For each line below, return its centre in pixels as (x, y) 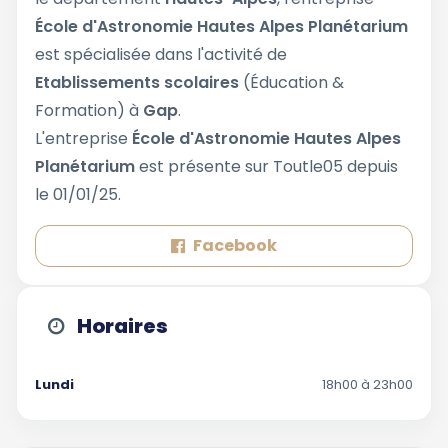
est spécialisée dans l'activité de (161, 54)
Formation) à (89, 110)
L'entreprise (83, 138)
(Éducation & (291, 82)
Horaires (122, 326)
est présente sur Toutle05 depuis (268, 166)
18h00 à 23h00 (367, 384)
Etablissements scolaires (137, 82)
